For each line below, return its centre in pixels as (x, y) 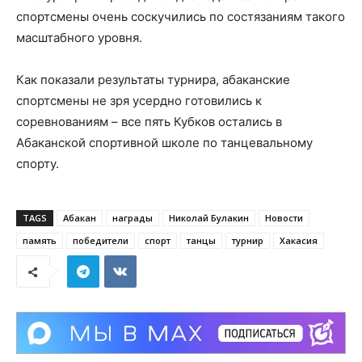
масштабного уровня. (79, 38)
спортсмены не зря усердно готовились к (139, 101)
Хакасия (299, 240)
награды (133, 218)
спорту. (38, 164)
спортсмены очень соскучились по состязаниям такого (181, 17)
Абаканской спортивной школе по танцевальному (164, 143)
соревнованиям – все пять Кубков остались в (149, 122)
